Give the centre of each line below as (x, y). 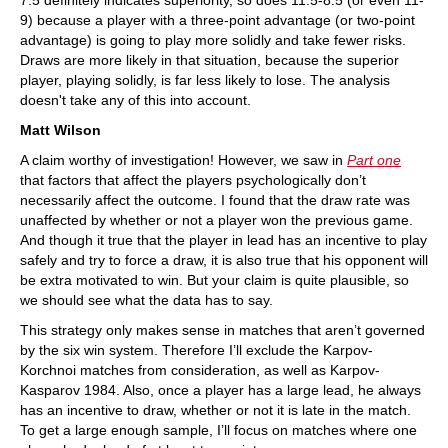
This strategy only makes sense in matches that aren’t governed (222, 330)
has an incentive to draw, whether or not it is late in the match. (215, 410)
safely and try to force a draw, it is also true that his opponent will (224, 260)
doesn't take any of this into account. (135, 100)
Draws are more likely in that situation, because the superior (209, 60)
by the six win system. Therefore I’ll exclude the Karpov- (196, 350)
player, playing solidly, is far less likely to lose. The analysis (205, 80)
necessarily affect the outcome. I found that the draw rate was (215, 200)
